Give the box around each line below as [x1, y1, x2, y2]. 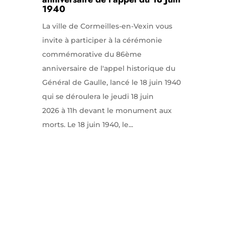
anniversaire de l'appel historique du [42, 64, 175, 73]
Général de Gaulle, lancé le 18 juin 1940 [42, 78, 181, 87]
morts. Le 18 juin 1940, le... [42, 120, 133, 129]
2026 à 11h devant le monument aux [42, 106, 172, 115]
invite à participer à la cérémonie [42, 36, 162, 45]
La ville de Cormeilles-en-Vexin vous [42, 22, 172, 31]
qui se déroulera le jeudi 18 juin [42, 92, 154, 101]
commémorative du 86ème [42, 50, 142, 59]
